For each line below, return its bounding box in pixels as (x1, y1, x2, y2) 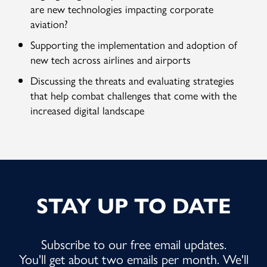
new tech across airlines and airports (30, 52, 191, 67)
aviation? (30, 16, 69, 31)
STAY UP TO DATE (36, 192, 231, 219)
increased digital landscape (30, 103, 145, 117)
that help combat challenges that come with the (30, 88, 237, 103)
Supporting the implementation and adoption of (30, 37, 238, 52)
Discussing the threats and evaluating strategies (30, 73, 235, 88)
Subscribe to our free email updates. (41, 234, 226, 253)
